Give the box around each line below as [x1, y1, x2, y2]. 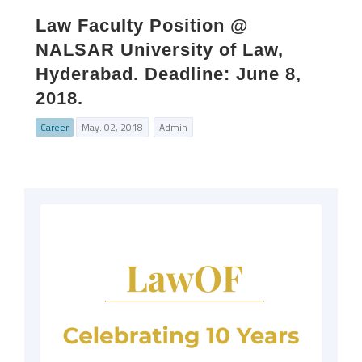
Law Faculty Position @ [36, 15, 248, 36]
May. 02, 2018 [82, 120, 143, 135]
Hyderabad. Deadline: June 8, [36, 64, 301, 84]
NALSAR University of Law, [36, 40, 284, 60]
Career [40, 120, 69, 135]
